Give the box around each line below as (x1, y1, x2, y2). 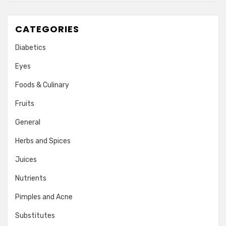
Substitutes (15, 211, 55, 220)
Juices (15, 155, 37, 164)
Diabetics (15, 43, 46, 52)
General (15, 118, 40, 127)
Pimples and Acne (15, 193, 73, 201)
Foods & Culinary (15, 81, 69, 89)
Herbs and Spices (15, 137, 71, 145)
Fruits (15, 99, 34, 108)
